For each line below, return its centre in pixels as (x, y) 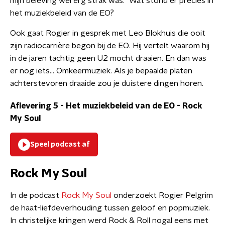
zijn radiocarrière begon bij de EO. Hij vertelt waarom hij (110, 46)
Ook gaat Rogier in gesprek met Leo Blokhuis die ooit (108, 33)
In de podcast (36, 195)
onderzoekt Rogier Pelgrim (162, 195)
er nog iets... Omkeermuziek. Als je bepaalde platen (101, 71)
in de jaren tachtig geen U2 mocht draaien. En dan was (108, 58)
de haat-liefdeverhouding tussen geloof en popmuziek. (110, 208)
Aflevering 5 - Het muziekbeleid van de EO (92, 106)
